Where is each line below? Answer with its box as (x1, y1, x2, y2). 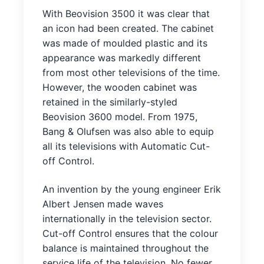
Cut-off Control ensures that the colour (42, 227, 218, 240)
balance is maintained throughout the (42, 242, 209, 255)
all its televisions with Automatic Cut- (42, 140, 210, 153)
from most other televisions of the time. (42, 67, 220, 79)
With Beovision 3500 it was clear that (42, 8, 210, 20)
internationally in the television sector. (42, 213, 212, 225)
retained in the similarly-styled (42, 96, 177, 108)
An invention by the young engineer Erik (42, 183, 221, 196)
